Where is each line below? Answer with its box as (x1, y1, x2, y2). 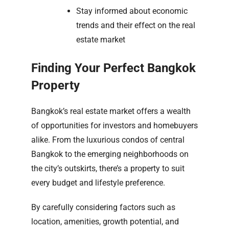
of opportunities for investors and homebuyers (31, 120, 198, 130)
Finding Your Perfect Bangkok (31, 60, 196, 75)
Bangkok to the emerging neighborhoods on (31, 149, 189, 159)
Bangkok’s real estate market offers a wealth (31, 106, 191, 116)
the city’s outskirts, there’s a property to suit (31, 163, 185, 173)
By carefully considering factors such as (31, 202, 175, 212)
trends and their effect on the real (76, 20, 195, 30)
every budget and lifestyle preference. (31, 177, 165, 188)
